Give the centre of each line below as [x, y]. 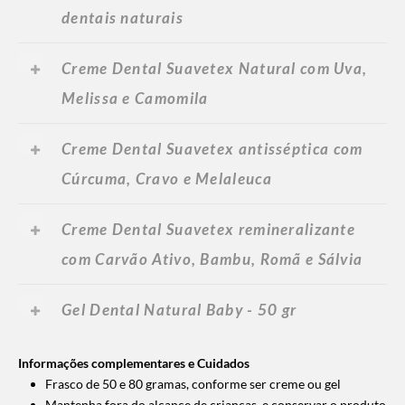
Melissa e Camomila [135, 98]
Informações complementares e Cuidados [134, 363]
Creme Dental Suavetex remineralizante [209, 229]
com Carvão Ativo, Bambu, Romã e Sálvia [212, 259]
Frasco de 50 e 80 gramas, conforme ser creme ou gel [193, 383]
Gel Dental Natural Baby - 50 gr [179, 309]
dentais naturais [122, 17]
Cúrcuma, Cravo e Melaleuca [167, 178]
